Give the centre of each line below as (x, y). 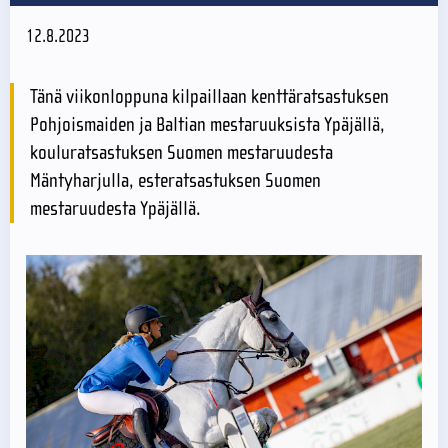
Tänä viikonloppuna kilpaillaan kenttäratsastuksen (209, 97)
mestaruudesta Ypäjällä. (115, 209)
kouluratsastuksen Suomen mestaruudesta (181, 153)
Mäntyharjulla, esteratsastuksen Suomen (175, 181)
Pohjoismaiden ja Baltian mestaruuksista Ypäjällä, (207, 125)
